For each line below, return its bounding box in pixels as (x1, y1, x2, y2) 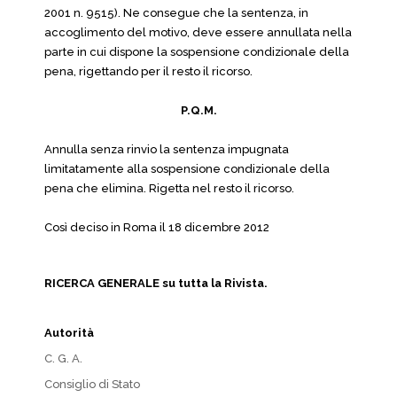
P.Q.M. (180, 104, 217, 117)
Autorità (44, 326, 94, 339)
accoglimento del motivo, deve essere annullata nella (44, 26, 352, 39)
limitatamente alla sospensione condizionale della (44, 162, 330, 175)
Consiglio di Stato (44, 377, 140, 391)
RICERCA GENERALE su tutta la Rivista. (44, 276, 268, 290)
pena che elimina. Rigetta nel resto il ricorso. (44, 182, 294, 195)
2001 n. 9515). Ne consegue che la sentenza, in (44, 6, 308, 19)
